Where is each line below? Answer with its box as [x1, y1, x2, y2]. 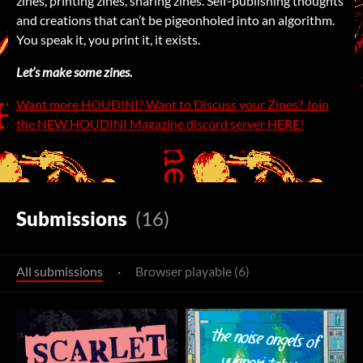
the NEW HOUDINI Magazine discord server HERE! [16, 115, 304, 131]
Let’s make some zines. [16, 63, 132, 79]
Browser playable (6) [135, 263, 250, 279]
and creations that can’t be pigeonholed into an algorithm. [16, 11, 335, 28]
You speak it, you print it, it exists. [16, 31, 200, 47]
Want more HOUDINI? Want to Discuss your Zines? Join [16, 96, 329, 112]
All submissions [16, 263, 103, 279]
